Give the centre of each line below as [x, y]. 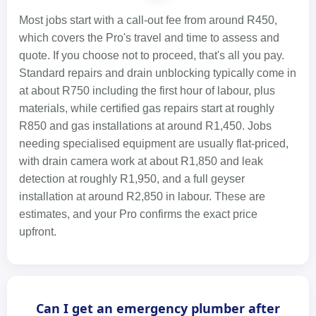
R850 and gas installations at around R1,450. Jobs [145, 126]
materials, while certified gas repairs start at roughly [147, 108]
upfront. [38, 232]
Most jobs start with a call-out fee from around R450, [148, 20]
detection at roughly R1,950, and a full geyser [132, 179]
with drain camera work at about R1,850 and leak [141, 161]
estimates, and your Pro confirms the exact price [138, 214]
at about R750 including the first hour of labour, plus [147, 91]
